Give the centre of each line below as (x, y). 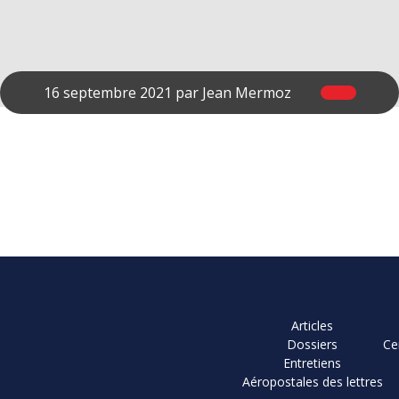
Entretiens (312, 362)
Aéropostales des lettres (312, 381)
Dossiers (312, 344)
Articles (312, 325)
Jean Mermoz (246, 93)
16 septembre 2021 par (122, 93)
